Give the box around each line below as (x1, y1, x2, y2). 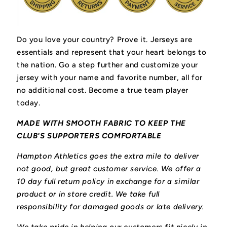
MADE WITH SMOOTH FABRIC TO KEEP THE (17, 119, 186, 128)
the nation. (17, 60, 59, 70)
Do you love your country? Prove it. (17, 35, 150, 45)
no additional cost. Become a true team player (17, 86, 189, 95)
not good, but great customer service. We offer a (17, 164, 201, 174)
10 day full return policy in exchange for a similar (17, 177, 200, 186)
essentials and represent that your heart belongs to (17, 48, 207, 57)
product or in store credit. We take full (17, 190, 160, 199)
